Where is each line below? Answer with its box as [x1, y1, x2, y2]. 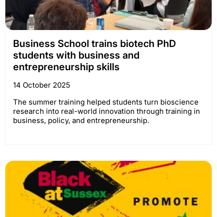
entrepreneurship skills [13, 61, 120, 73]
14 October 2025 [13, 80, 70, 90]
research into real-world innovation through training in [13, 106, 200, 116]
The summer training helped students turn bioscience [13, 97, 199, 107]
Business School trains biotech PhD [13, 37, 176, 49]
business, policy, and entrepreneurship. [13, 115, 149, 125]
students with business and [13, 49, 139, 61]
